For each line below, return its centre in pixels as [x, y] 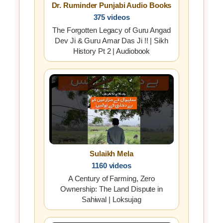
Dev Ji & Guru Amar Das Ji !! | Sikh [111, 41]
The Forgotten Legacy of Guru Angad [111, 30]
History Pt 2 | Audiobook [111, 51]
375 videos [111, 17]
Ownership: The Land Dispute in [111, 189]
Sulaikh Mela [111, 153]
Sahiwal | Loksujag [111, 199]
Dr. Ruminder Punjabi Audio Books [111, 5]
